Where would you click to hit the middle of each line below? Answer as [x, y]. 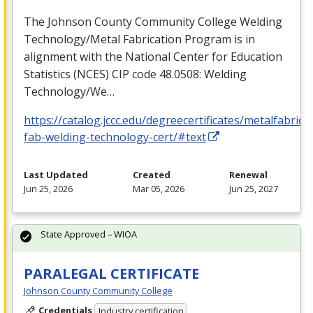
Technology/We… [69, 91]
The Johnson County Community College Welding [153, 21]
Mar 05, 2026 [159, 188]
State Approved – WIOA [89, 234]
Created [152, 174]
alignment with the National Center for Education [153, 56]
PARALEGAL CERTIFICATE [111, 273]
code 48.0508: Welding [188, 74]
